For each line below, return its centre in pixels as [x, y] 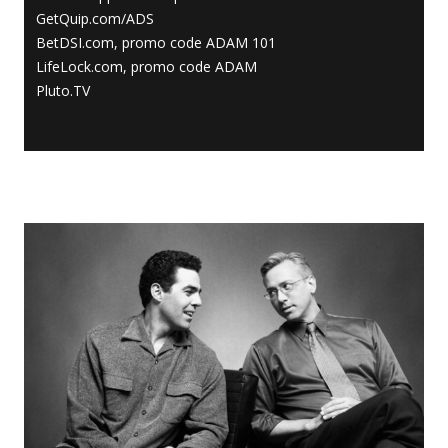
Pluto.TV [63, 90]
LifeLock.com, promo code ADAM [146, 66]
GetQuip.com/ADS [95, 18]
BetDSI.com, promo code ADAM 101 [156, 42]
